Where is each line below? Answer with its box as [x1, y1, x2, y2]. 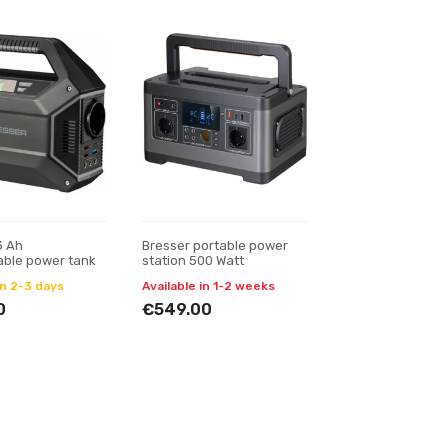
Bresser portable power [141, 238, 288, 253]
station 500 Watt [141, 253, 244, 268]
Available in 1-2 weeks [141, 279, 275, 293]
